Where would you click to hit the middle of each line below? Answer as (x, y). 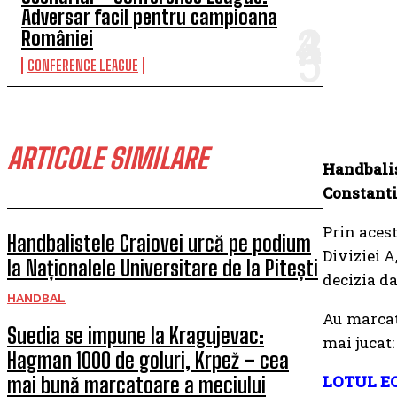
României (57, 39)
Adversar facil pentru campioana (149, 17)
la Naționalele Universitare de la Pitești (163, 268)
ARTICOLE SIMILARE (107, 159)
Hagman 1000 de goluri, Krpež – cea (148, 360)
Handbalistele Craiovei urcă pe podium (159, 243)
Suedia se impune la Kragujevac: (136, 335)
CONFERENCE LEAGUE (83, 65)
